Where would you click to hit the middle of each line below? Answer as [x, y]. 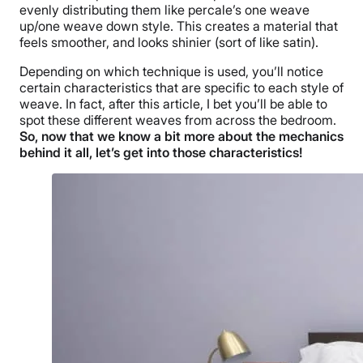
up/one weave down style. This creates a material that [179, 26]
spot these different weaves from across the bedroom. [178, 120]
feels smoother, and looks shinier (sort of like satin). [169, 42]
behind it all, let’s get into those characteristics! [161, 152]
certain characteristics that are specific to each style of [181, 87]
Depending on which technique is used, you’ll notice [171, 71]
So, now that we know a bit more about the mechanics [181, 136]
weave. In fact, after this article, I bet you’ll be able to [173, 103]
